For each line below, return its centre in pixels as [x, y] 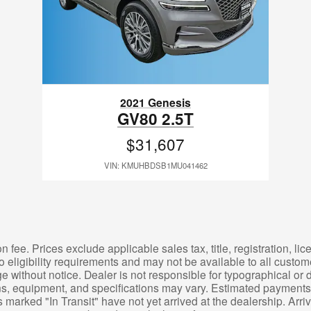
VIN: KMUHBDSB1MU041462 [155, 165]
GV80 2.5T [155, 118]
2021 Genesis [155, 102]
